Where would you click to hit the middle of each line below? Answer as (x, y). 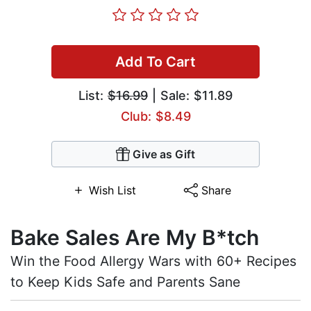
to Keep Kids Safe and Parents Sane (125, 282)
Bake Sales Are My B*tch (135, 238)
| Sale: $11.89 (190, 96)
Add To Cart (155, 62)
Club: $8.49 (155, 117)
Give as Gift (164, 154)
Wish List (112, 191)
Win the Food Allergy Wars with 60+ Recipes (153, 261)
